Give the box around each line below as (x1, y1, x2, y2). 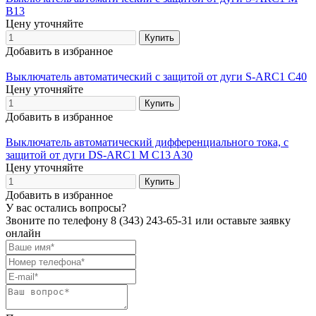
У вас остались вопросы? (6, 201, 126, 214)
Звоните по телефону (6, 214, 111, 226)
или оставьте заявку (193, 214, 291, 226)
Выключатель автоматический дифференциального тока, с (6, 135, 288, 148)
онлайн (6, 226, 41, 239)
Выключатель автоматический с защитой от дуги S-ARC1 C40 (6, 70, 307, 83)
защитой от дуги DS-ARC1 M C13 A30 (6, 148, 193, 161)
